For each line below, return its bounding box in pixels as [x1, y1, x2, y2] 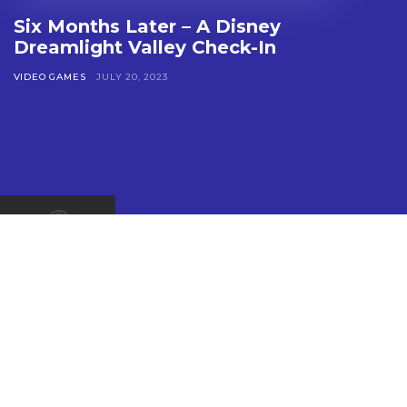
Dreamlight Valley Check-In [13, 35, 276, 58]
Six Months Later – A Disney [13, 15, 281, 37]
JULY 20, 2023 [96, 70, 168, 83]
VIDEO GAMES [13, 70, 86, 83]
